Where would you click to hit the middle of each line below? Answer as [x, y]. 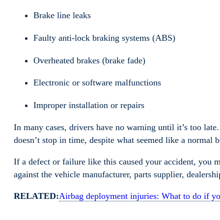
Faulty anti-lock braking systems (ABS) [106, 38]
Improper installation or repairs [90, 105]
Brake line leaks [63, 15]
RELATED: [36, 196]
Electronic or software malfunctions [98, 83]
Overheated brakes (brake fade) [91, 60]
